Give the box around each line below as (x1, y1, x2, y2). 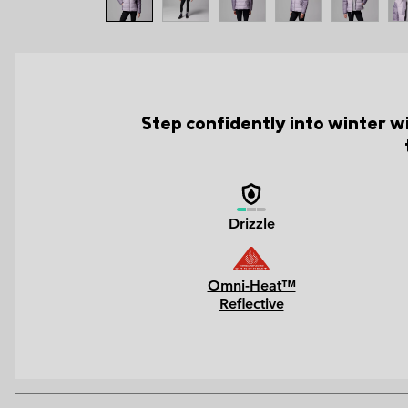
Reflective (219, 295, 284, 313)
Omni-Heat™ (207, 277, 296, 295)
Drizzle (228, 215, 275, 233)
